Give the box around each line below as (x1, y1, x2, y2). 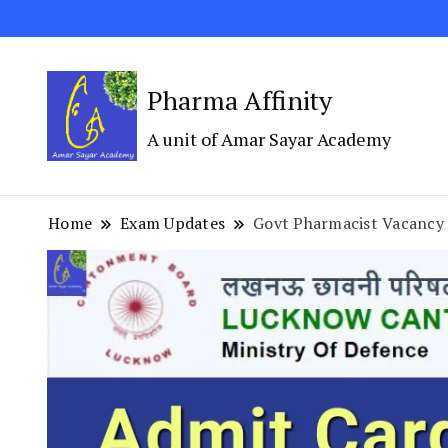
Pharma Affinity (147, 83, 332, 118)
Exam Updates (120, 212, 226, 235)
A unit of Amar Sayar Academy (147, 127, 391, 152)
